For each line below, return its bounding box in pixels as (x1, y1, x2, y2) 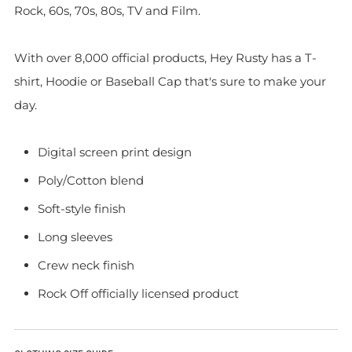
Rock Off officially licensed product (38, 286, 239, 301)
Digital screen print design (38, 145, 192, 159)
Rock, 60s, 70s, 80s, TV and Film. (14, 3, 200, 18)
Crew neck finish (38, 258, 134, 273)
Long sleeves (38, 229, 112, 244)
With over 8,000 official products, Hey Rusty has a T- (14, 50, 317, 65)
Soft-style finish (38, 201, 126, 216)
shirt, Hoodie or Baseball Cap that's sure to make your (14, 74, 326, 89)
